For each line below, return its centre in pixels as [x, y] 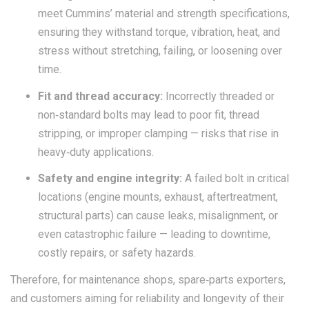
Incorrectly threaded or [219, 96]
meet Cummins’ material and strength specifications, [164, 13]
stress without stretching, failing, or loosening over [160, 51]
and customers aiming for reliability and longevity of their [147, 298]
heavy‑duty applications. [96, 152]
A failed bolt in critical [236, 178]
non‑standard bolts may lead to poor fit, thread [149, 114]
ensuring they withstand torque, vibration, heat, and [159, 32]
